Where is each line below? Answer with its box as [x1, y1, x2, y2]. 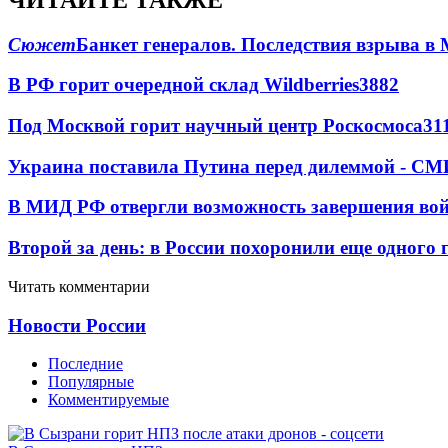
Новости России [8, 314, 146, 336]
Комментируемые [48, 391, 169, 409]
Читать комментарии [8, 277, 150, 295]
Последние [48, 355, 123, 373]
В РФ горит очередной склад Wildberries [8, 74, 359, 96]
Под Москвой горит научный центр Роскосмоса [8, 114, 423, 136]
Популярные [48, 373, 134, 391]
